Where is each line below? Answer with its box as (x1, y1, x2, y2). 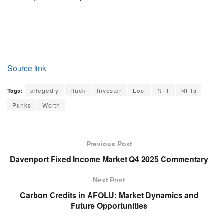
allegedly (30, 86, 59, 95)
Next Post (93, 175, 125, 185)
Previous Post (86, 139, 132, 149)
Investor (97, 86, 122, 95)
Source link (7, 62, 46, 74)
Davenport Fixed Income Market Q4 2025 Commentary (10, 153, 208, 165)
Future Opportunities (71, 200, 147, 212)
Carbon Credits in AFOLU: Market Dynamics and (19, 189, 199, 201)
